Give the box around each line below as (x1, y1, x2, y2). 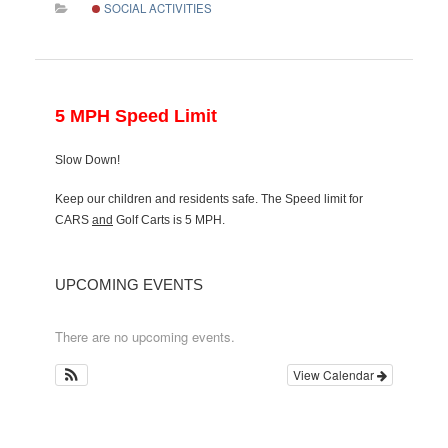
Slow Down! (55, 152, 120, 167)
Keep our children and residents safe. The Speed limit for (55, 191, 363, 206)
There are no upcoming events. (55, 326, 235, 346)
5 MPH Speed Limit (55, 105, 217, 126)
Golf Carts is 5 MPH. (113, 212, 225, 227)
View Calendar (293, 365, 377, 383)
